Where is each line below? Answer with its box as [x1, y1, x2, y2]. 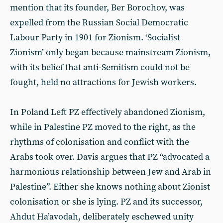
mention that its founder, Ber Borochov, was [10, 1, 185, 13]
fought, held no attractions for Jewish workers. [10, 76, 197, 88]
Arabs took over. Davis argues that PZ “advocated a [10, 151, 210, 163]
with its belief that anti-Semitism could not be [10, 61, 190, 73]
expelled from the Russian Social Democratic [10, 16, 188, 28]
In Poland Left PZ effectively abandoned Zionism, [10, 106, 205, 118]
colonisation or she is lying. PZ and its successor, [10, 196, 203, 208]
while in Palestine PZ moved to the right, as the [10, 121, 196, 133]
